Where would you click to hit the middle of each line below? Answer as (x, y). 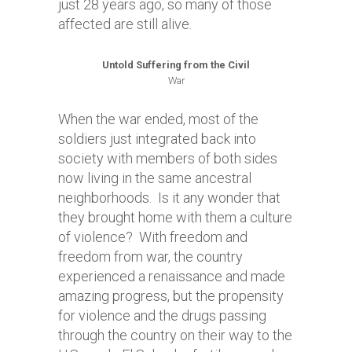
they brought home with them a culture (175, 217)
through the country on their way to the (175, 335)
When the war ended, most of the (158, 119)
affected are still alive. (125, 24)
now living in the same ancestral (155, 178)
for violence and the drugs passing (162, 315)
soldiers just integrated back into (157, 139)
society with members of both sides (168, 158)
